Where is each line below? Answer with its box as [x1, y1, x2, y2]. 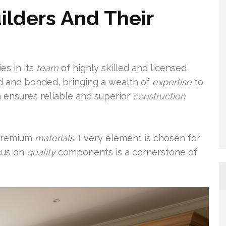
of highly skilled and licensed [59, 62, 187, 73]
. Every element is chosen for [74, 132, 200, 143]
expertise [152, 76, 192, 87]
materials [35, 132, 74, 143]
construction [133, 90, 185, 101]
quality [27, 146, 55, 157]
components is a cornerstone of [55, 146, 197, 157]
